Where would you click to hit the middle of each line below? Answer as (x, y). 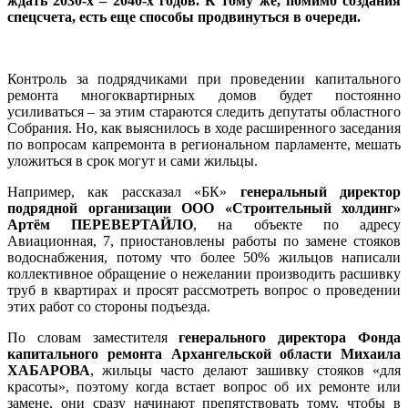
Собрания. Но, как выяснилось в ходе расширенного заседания (204, 127)
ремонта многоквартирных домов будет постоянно (204, 95)
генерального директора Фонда (290, 337)
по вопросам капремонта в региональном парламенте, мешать (204, 144)
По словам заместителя (93, 337)
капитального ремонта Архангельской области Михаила (204, 353)
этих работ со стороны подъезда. (109, 306)
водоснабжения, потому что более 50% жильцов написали (204, 257)
